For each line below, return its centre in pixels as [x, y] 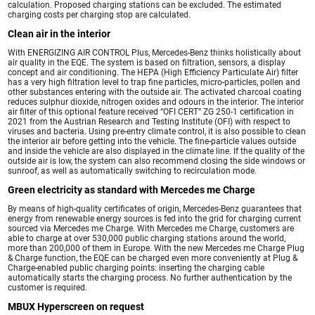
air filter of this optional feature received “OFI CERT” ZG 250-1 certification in [151, 111]
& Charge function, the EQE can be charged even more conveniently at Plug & [153, 258]
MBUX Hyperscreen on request [76, 306]
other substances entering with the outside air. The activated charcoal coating [155, 92]
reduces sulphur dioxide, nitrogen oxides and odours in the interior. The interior [156, 102]
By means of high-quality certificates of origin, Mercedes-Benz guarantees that [155, 208]
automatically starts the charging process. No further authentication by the [150, 277]
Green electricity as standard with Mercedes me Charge [132, 189]
